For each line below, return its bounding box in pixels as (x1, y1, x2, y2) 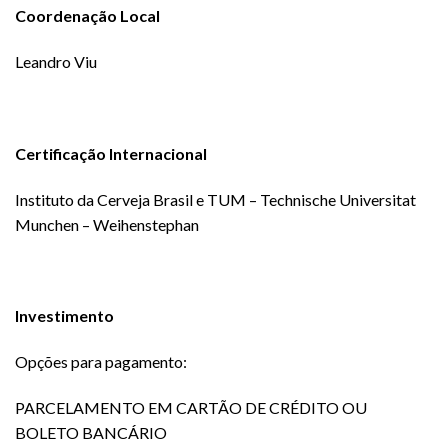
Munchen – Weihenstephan (15, 214, 199, 234)
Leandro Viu (15, 52, 97, 72)
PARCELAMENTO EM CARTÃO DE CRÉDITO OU (15, 397, 367, 417)
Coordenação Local (15, 6, 160, 26)
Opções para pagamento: (15, 351, 187, 371)
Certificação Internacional (15, 143, 207, 163)
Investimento (15, 306, 114, 326)
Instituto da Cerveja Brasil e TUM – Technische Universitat (15, 189, 416, 209)
